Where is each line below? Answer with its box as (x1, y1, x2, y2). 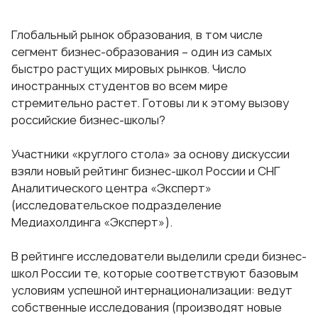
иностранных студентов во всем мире (11, 78, 228, 94)
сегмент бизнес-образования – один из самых (11, 44, 272, 60)
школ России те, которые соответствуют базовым (11, 265, 298, 282)
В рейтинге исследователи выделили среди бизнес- (11, 248, 307, 265)
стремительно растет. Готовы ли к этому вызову (11, 95, 289, 111)
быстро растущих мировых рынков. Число (11, 61, 246, 77)
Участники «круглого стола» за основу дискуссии (11, 146, 290, 163)
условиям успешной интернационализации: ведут (11, 283, 292, 299)
